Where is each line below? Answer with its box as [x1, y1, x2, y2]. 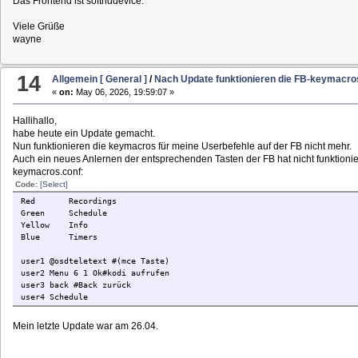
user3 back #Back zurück [20, 280, 131, 290]
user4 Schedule [20, 292, 88, 302]
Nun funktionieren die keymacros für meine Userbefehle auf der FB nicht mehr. [12, 141, 352, 153]
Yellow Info [20, 221, 88, 230]
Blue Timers [20, 233, 97, 242]
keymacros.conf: [12, 166, 83, 178]
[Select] [39, 180, 68, 189]
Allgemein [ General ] [52, 74, 148, 86]
